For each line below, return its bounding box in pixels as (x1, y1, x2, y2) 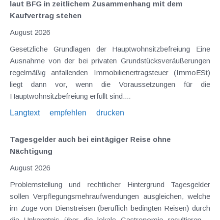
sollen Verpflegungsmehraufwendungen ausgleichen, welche (10, 192, 210, 200)
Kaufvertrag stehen (10, 11, 82, 20)
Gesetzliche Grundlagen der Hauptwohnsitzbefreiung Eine (10, 44, 196, 53)
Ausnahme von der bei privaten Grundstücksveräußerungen (10, 56, 210, 65)
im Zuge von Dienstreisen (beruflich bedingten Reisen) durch (10, 203, 210, 212)
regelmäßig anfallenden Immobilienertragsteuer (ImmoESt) (10, 68, 210, 77)
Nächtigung (10, 146, 53, 155)
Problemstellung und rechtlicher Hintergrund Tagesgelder (10, 180, 171, 189)
